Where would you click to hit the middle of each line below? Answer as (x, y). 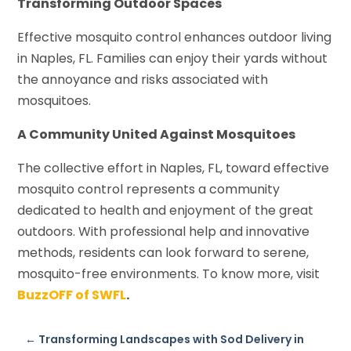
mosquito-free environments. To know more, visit (169, 273)
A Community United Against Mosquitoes (157, 134)
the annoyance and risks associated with (143, 79)
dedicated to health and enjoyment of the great (166, 210)
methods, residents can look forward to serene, (163, 252)
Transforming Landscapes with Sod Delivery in (172, 339)
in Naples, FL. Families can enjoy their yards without (173, 58)
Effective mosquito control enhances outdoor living (175, 37)
